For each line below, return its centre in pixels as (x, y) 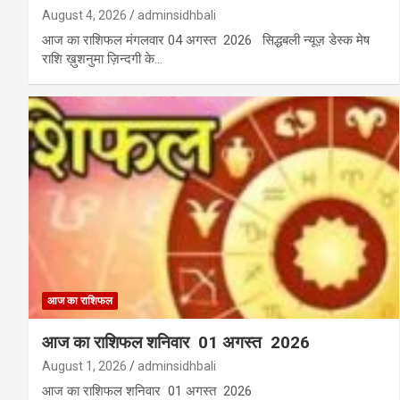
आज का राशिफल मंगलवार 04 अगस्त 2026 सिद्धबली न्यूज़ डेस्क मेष (206, 40)
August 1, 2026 (84, 366)
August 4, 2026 (84, 15)
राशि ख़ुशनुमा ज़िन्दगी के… (102, 58)
